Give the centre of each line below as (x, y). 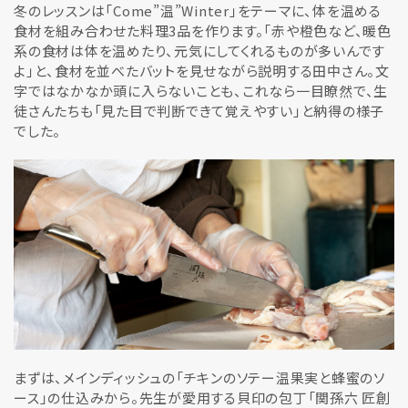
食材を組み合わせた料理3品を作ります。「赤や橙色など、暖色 (203, 31)
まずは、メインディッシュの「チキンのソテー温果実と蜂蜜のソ (199, 377)
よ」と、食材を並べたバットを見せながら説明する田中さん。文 (202, 71)
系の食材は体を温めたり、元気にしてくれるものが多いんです (199, 51)
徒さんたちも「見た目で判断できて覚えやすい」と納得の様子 (199, 111)
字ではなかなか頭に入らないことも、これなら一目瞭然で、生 (201, 91)
